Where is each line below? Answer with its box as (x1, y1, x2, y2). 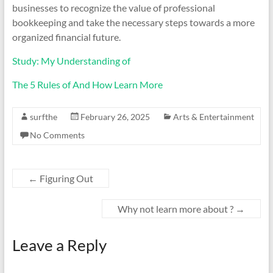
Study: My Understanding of (12, 55, 130, 66)
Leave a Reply (12, 235, 107, 255)
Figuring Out (37, 172, 93, 184)
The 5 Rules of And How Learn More (12, 79, 163, 90)
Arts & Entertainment (172, 112, 254, 122)
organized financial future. (12, 31, 121, 43)
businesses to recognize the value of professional (12, 2, 215, 13)
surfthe (29, 112, 57, 122)
